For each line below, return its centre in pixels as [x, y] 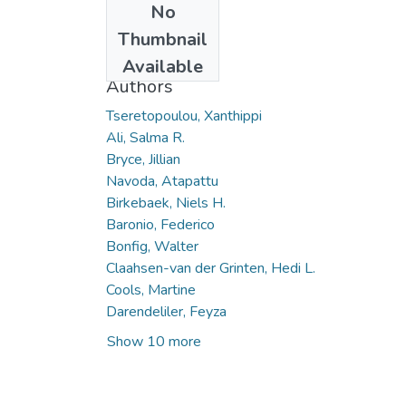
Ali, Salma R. [145, 137]
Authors [140, 86]
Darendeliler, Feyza [166, 311]
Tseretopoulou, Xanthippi [184, 116]
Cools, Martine [151, 290]
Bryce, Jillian [143, 159]
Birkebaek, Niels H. [166, 203]
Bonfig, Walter [152, 246]
